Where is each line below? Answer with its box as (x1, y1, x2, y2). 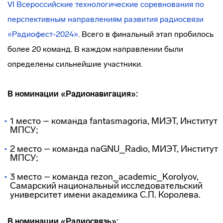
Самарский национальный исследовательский (10, 180, 203, 191)
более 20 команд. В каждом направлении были (7, 44, 183, 54)
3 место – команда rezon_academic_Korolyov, (10, 171, 199, 182)
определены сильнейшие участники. (7, 59, 142, 69)
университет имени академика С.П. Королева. (10, 189, 201, 200)
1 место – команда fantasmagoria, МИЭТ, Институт (10, 115, 218, 126)
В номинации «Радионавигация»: (7, 89, 138, 99)
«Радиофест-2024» (7, 29, 78, 39)
